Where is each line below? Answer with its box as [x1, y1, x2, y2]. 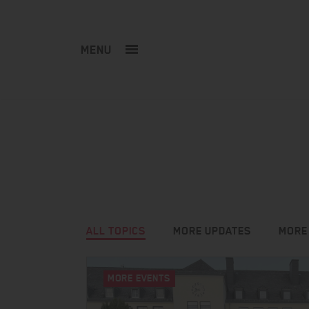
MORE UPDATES [173, 224, 251, 237]
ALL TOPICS [86, 224, 146, 237]
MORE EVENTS [108, 272, 171, 284]
